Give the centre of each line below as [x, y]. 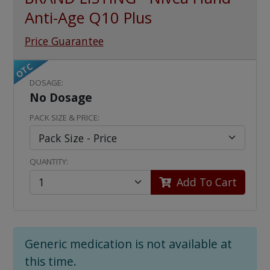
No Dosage [61, 97]
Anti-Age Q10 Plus [88, 18]
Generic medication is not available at [128, 243]
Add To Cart [206, 182]
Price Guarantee [64, 41]
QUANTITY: [49, 162]
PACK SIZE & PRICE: [65, 117]
